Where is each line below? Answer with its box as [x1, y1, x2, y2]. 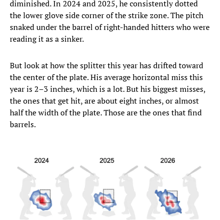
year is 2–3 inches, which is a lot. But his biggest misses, [10, 83, 205, 94]
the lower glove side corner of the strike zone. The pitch [10, 9, 203, 21]
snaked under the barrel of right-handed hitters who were [10, 21, 210, 32]
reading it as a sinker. [10, 33, 84, 44]
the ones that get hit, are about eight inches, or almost [10, 95, 199, 106]
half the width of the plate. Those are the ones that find [10, 107, 202, 118]
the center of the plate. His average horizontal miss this [10, 71, 203, 82]
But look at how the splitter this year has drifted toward [10, 59, 203, 71]
